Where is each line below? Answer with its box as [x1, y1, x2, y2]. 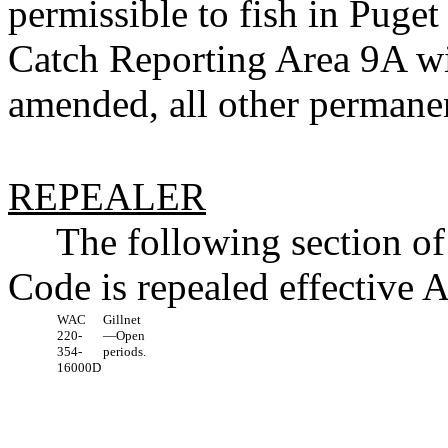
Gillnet [103, 312, 141, 328]
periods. [103, 344, 146, 360]
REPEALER [8, 175, 206, 219]
